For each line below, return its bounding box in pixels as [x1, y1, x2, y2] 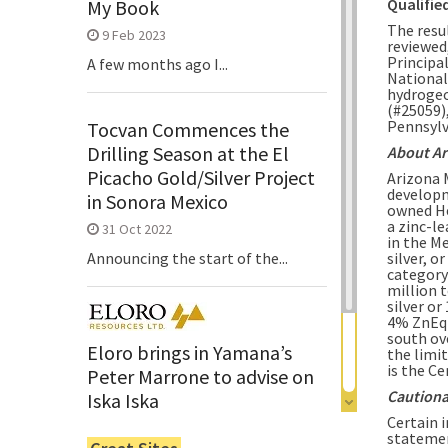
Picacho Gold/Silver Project [87, 164, 315, 190]
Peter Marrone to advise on [87, 363, 314, 389]
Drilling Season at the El [87, 140, 289, 166]
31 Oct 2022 [102, 219, 172, 238]
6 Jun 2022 [102, 418, 164, 437]
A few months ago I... [87, 53, 228, 74]
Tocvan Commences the [87, 116, 289, 142]
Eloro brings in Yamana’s [87, 339, 292, 365]
